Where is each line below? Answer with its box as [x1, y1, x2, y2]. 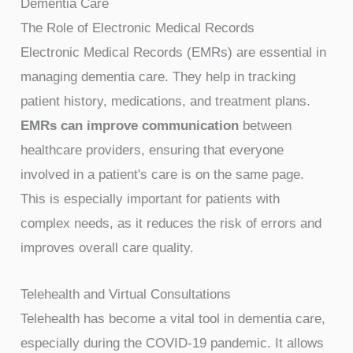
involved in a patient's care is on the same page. [20, 167, 305, 183]
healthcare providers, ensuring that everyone [20, 143, 284, 158]
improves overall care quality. [20, 240, 195, 256]
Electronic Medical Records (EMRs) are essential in [20, 45, 327, 61]
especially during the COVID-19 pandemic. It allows [20, 335, 325, 351]
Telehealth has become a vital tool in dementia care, [20, 310, 326, 326]
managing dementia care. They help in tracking [20, 69, 296, 85]
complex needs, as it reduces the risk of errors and [20, 216, 322, 232]
